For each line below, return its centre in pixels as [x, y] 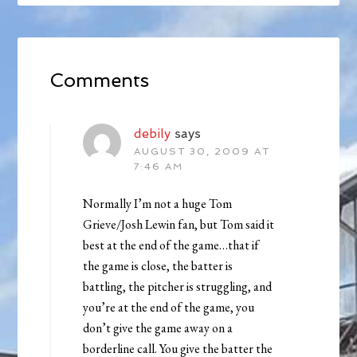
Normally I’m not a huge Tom [158, 203]
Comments [100, 80]
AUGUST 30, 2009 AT [202, 151]
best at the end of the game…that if [171, 245]
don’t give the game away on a [158, 328]
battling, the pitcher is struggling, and [178, 286]
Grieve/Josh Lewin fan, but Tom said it [179, 224]
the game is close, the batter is [158, 265]
